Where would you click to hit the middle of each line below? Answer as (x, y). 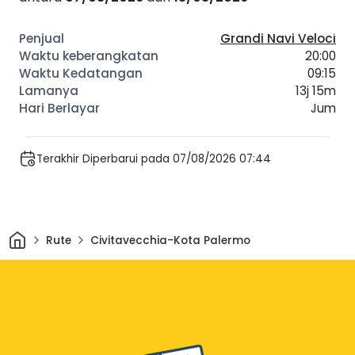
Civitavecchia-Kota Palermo (170, 240)
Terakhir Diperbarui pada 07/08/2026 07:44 (154, 158)
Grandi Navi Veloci (278, 39)
